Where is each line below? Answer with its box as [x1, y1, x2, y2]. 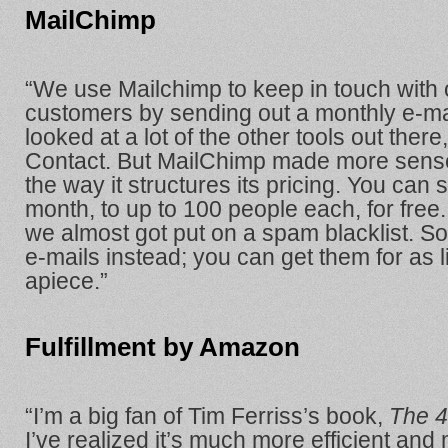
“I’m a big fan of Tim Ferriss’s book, [25, 403, 389, 429]
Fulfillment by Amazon [25, 332, 300, 361]
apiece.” [25, 267, 108, 294]
